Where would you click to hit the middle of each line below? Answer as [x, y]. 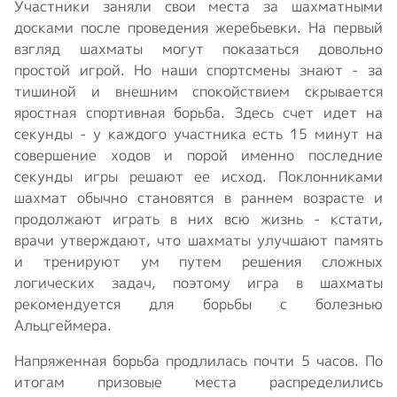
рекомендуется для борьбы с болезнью [198, 304]
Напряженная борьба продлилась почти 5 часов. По [198, 360]
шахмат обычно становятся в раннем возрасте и [198, 197]
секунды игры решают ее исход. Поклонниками [198, 176]
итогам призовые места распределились [198, 381]
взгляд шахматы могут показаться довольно [198, 48]
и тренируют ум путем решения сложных [198, 261]
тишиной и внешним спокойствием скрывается [198, 91]
